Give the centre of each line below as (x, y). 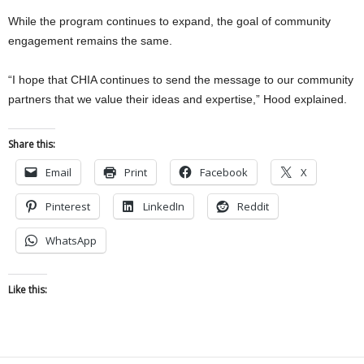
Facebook (224, 173)
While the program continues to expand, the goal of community (169, 22)
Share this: (32, 145)
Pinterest (68, 207)
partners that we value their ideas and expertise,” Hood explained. (178, 100)
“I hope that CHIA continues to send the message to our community (181, 80)
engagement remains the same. (90, 41)
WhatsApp (71, 241)
